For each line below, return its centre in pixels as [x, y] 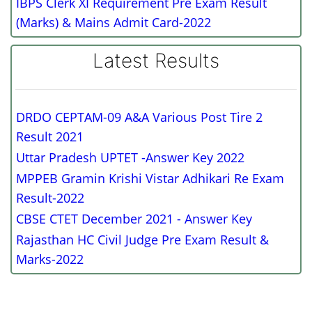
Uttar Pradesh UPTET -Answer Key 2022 [130, 157]
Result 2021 [50, 136]
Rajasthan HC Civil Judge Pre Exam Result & [142, 240]
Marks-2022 [50, 259]
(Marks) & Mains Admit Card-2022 [114, 22]
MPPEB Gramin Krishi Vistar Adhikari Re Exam [150, 178]
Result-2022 [50, 198]
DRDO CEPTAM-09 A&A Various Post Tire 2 [139, 117]
